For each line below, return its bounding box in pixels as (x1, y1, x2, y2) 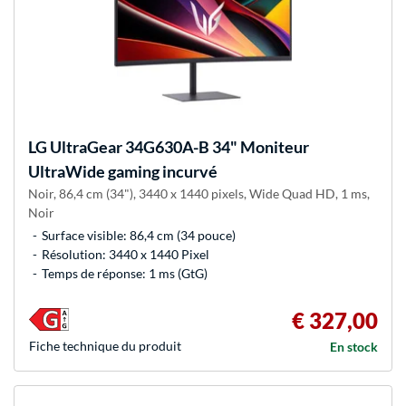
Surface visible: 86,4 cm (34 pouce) (42, 227, 236, 243)
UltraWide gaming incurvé (28, 160, 217, 181)
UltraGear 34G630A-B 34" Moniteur (47, 136, 309, 157)
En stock (330, 338, 378, 354)
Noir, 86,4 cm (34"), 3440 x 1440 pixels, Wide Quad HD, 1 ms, (28, 185, 370, 201)
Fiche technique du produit (29, 337, 181, 353)
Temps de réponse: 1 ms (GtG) (42, 265, 208, 281)
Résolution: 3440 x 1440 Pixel (42, 246, 209, 262)
